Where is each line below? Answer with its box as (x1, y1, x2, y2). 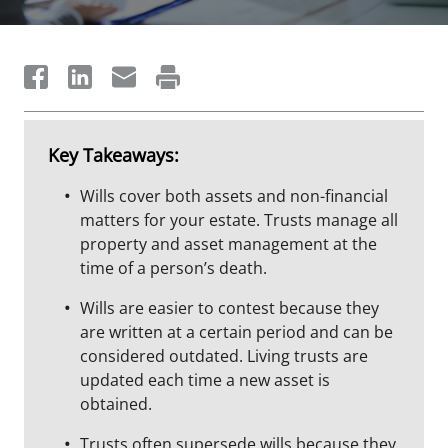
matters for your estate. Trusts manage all (80, 209, 398, 231)
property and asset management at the (80, 233, 377, 255)
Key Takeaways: (48, 143, 179, 167)
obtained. (80, 393, 152, 415)
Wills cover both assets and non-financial (80, 185, 388, 207)
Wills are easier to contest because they (80, 297, 379, 319)
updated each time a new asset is (80, 369, 330, 391)
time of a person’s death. (80, 257, 267, 279)
